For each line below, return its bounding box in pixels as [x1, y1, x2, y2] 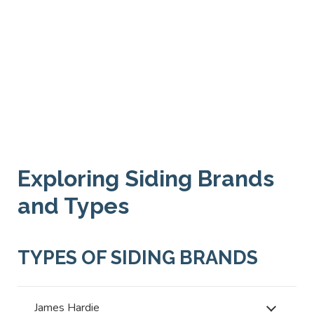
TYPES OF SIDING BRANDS [18, 246, 258, 268]
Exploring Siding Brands [18, 165, 274, 191]
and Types [18, 192, 129, 219]
